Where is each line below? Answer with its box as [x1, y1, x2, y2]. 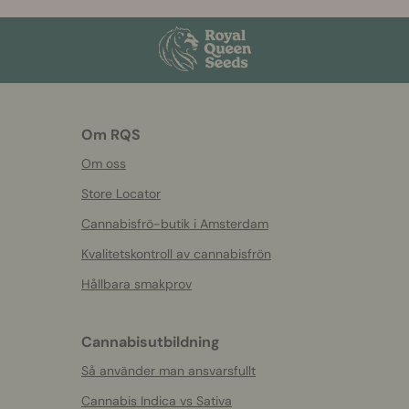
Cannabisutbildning [81, 332, 220, 352]
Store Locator [81, 185, 161, 203]
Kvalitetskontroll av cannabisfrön [81, 246, 271, 263]
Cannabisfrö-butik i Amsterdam [81, 215, 268, 233]
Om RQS [81, 125, 141, 145]
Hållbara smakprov [81, 276, 192, 293]
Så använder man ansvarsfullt [81, 362, 256, 380]
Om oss [81, 155, 126, 173]
